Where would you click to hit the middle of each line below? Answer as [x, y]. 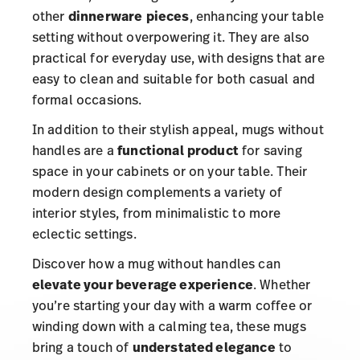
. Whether [282, 284]
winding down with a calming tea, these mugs [169, 326]
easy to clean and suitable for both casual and [174, 78]
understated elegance [204, 347]
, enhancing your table [257, 16]
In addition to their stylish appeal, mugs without [178, 129]
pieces [168, 16]
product [213, 150]
